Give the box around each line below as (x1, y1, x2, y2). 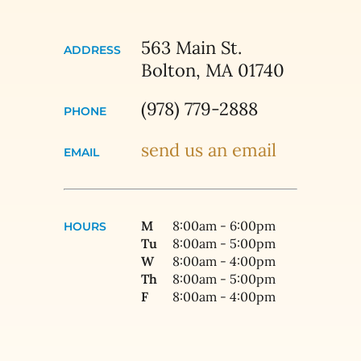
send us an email (141, 138, 276, 161)
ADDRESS (64, 42, 121, 57)
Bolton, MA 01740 (141, 58, 284, 81)
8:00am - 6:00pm (172, 217, 276, 234)
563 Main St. (141, 35, 242, 59)
